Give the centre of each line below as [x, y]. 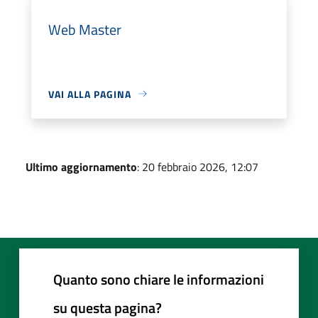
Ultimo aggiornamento [81, 166]
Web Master [85, 29]
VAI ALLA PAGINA [90, 94]
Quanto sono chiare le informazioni [159, 279]
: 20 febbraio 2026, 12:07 [198, 166]
